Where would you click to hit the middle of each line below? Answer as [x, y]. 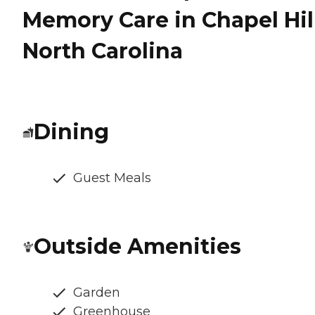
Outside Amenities [137, 247]
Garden [97, 293]
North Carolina [103, 51]
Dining [71, 132]
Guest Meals [112, 178]
